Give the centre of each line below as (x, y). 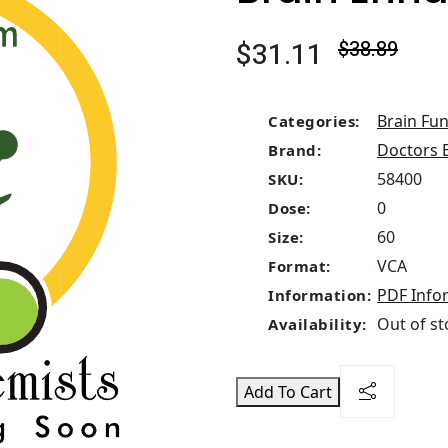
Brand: (294, 150)
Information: (319, 295)
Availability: (317, 324)
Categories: (314, 121)
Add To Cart (288, 391)
